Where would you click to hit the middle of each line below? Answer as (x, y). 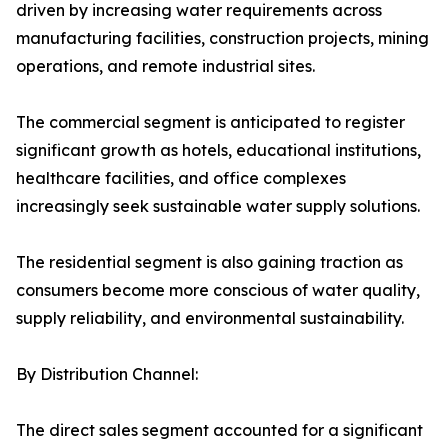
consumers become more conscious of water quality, (218, 290)
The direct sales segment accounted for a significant (219, 430)
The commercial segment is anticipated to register (210, 122)
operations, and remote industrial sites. (165, 66)
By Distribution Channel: (107, 374)
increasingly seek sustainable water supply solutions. (218, 206)
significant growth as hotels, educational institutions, (218, 150)
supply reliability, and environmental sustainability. (210, 318)
